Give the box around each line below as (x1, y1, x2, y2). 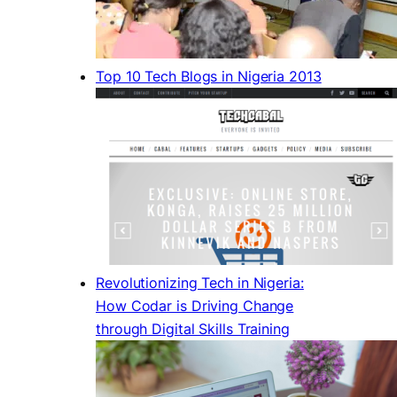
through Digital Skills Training (96, 319, 290, 338)
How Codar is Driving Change (96, 296, 294, 315)
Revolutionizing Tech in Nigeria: (96, 273, 304, 292)
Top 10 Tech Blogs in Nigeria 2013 (96, 66, 322, 85)
